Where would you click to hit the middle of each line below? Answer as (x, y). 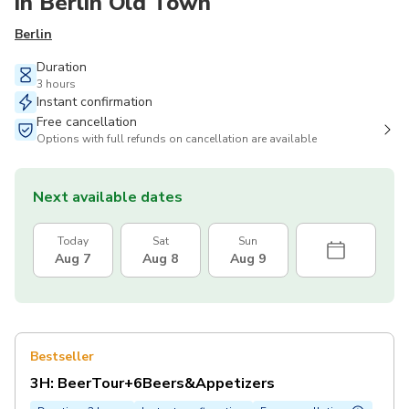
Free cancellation (87, 122)
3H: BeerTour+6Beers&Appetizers (152, 384)
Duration (62, 68)
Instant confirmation (94, 102)
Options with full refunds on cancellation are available (177, 139)
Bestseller (62, 357)
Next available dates (108, 198)
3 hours (56, 84)
